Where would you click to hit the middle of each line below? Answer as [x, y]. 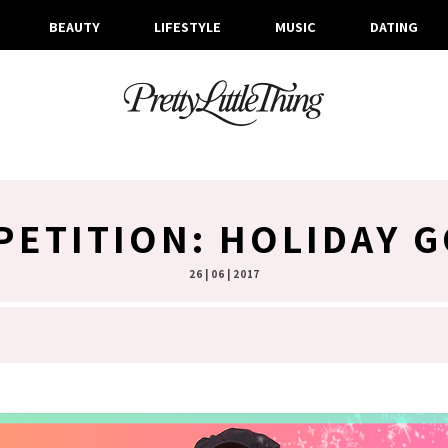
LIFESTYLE [187, 26]
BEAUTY [74, 26]
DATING [394, 26]
